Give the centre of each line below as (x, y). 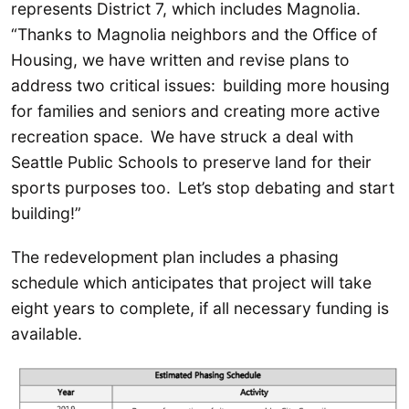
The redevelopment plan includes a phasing (175, 257)
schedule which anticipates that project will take (191, 282)
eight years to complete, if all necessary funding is (200, 308)
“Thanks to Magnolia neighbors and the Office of (194, 35)
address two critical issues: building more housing (200, 86)
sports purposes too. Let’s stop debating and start (203, 188)
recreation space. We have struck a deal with (182, 137)
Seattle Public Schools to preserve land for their (191, 163)
